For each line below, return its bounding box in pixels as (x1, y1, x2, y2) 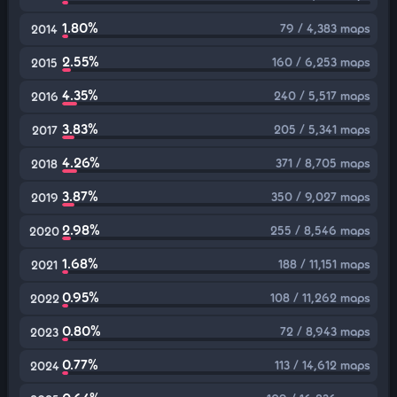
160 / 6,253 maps (272, 54, 370, 69)
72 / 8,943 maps (280, 323, 370, 339)
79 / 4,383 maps (280, 20, 370, 35)
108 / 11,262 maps (270, 290, 370, 305)
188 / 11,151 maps (278, 256, 370, 271)
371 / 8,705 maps (276, 155, 370, 170)
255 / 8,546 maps (270, 222, 370, 237)
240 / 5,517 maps (274, 88, 370, 103)
